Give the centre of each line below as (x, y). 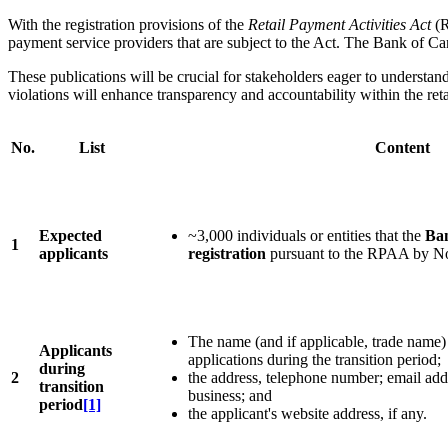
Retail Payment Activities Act (339, 25)
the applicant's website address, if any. (307, 414)
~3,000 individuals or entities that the (306, 236)
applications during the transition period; (314, 360)
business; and (230, 396)
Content (402, 148)
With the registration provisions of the (128, 25)
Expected (70, 236)
